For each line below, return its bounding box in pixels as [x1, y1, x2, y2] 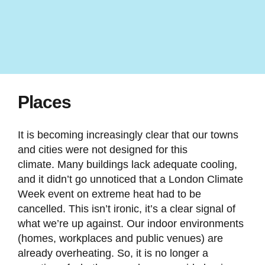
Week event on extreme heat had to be [17, 188, 201, 201]
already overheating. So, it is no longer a [17, 247, 208, 260]
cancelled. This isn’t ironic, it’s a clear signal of [17, 203, 235, 215]
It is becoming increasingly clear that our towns [17, 129, 238, 141]
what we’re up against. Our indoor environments [17, 218, 244, 230]
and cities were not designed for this [17, 144, 188, 156]
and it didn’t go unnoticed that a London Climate [17, 173, 243, 186]
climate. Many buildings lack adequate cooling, [17, 159, 237, 171]
